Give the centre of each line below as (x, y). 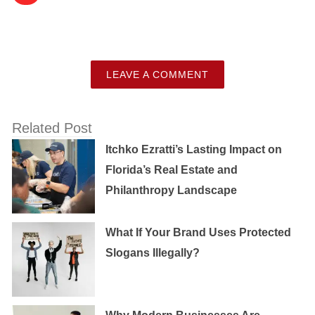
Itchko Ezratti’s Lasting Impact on (194, 150)
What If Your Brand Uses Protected (199, 233)
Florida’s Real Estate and (172, 170)
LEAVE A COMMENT (157, 75)
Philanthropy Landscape (172, 191)
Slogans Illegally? (153, 253)
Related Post (52, 128)
